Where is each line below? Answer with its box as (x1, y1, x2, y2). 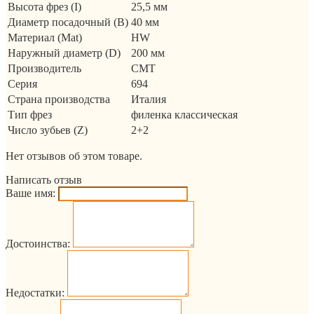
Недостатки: (6, 287, 64, 299)
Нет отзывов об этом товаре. (6, 150, 142, 163)
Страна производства (8, 93, 110, 106)
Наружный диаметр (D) (8, 47, 121, 60)
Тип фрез (8, 109, 52, 121)
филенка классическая (131, 109, 238, 121)
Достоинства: (6, 238, 70, 250)
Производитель (8, 62, 81, 75)
